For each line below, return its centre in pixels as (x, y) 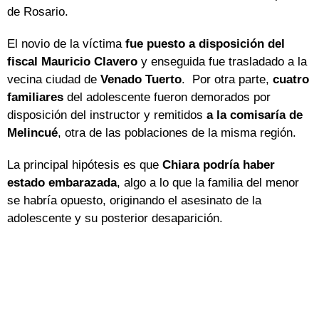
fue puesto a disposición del (205, 44)
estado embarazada (62, 183)
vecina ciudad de (54, 80)
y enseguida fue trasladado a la (222, 62)
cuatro (291, 80)
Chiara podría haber (219, 165)
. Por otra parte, (227, 80)
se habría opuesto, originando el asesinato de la (134, 201)
